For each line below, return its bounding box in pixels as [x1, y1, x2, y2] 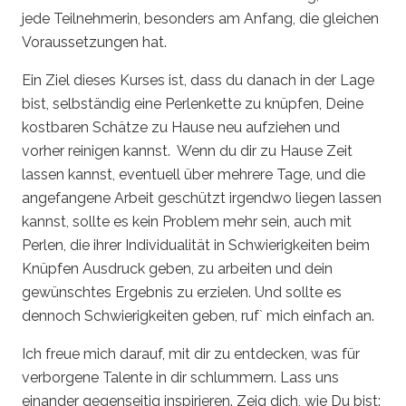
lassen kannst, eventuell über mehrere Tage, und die [22, 166, 365, 183]
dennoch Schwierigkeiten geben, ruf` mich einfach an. [22, 307, 374, 324]
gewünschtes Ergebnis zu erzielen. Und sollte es [22, 284, 342, 301]
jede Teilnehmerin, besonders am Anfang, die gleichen [22, 10, 379, 27]
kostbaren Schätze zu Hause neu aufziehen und [22, 119, 340, 136]
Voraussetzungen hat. [22, 34, 167, 51]
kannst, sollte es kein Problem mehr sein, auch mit [22, 213, 352, 230]
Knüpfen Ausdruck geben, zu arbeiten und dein [22, 260, 333, 277]
